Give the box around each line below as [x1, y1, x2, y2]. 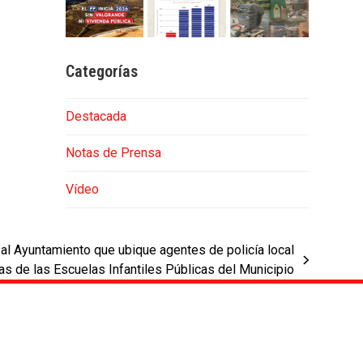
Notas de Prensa [65, 145, 161, 161]
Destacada [65, 109, 126, 125]
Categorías [65, 62, 138, 82]
